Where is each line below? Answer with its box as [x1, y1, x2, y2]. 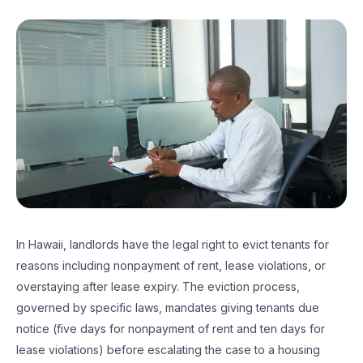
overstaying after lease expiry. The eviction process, [16, 280, 300, 293]
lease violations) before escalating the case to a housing [16, 343, 320, 357]
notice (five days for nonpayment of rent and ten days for [16, 322, 325, 335]
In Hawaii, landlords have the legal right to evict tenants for [16, 237, 329, 251]
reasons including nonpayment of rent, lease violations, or [16, 258, 326, 272]
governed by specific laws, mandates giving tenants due [16, 301, 319, 314]
